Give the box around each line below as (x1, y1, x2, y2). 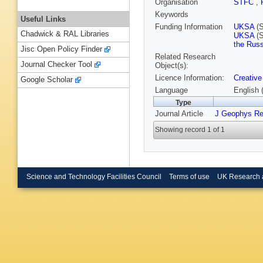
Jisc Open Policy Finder (21, 45, 102, 54)
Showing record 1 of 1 (155, 126, 225, 134)
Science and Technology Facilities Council (26, 173, 161, 180)
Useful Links (21, 14, 66, 23)
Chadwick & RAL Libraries (21, 29, 109, 39)
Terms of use (168, 173, 210, 180)
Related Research (155, 52, 215, 62)
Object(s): (155, 61, 188, 70)
